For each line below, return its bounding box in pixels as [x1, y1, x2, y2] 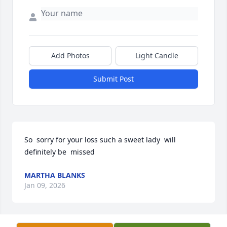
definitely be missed [24, 146, 95, 157]
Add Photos [51, 50, 90, 60]
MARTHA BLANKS [24, 170, 85, 180]
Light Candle [135, 50, 178, 60]
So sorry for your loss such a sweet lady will [24, 134, 176, 144]
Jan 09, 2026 [24, 180, 65, 190]
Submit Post [93, 73, 134, 84]
